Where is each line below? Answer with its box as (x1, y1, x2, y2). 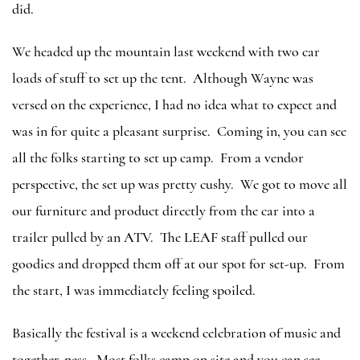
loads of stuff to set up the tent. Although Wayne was (12, 68, 313, 87)
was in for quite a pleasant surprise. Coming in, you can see (12, 121, 346, 140)
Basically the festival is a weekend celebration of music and (12, 323, 341, 342)
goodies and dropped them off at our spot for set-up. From (12, 254, 345, 272)
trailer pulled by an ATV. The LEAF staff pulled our (12, 227, 308, 246)
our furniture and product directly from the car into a (12, 201, 315, 219)
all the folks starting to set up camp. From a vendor (12, 148, 304, 166)
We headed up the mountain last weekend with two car (12, 42, 320, 60)
